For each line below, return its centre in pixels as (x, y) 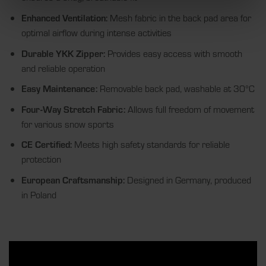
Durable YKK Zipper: (63, 53)
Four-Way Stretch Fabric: (73, 109)
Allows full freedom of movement (189, 109)
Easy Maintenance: (59, 88)
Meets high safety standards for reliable (151, 144)
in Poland (39, 194)
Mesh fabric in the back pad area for (179, 17)
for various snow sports (67, 123)
